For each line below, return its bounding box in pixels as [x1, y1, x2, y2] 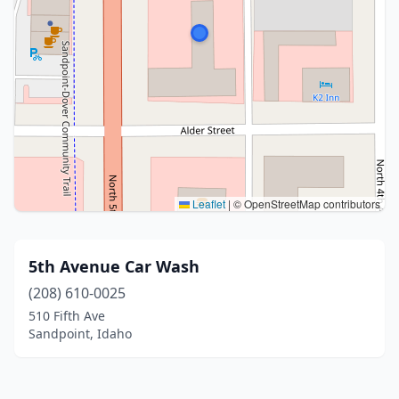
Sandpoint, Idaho [28, 325, 132, 342]
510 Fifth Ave [28, 307, 105, 324]
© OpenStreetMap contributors [231, 196, 380, 211]
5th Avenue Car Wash [28, 256, 199, 277]
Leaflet [190, 196, 225, 211]
